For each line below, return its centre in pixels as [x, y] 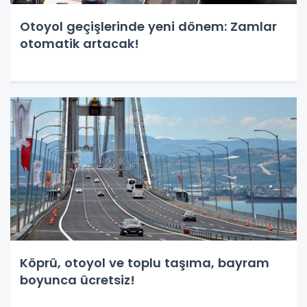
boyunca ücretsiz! [77, 280]
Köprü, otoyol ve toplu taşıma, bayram [145, 263]
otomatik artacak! [79, 44]
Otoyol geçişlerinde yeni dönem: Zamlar [148, 26]
